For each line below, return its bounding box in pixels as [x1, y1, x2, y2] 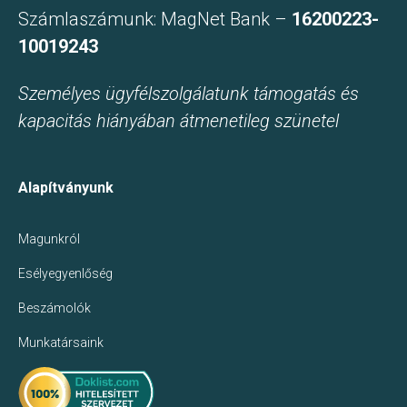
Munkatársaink [18, 334, 104, 350]
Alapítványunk [18, 178, 114, 196]
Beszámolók [18, 300, 91, 315]
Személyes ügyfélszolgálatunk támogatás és [18, 82, 359, 104]
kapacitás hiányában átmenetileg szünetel [18, 109, 339, 132]
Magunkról [18, 231, 80, 246]
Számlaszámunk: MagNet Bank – [18, 8, 292, 31]
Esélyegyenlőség [18, 265, 113, 281]
